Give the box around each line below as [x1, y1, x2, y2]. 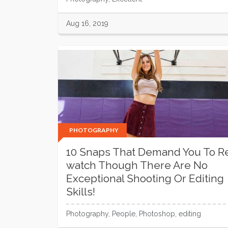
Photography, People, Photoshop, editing [66, 210, 201, 218]
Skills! [66, 185, 95, 198]
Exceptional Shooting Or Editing [66, 172, 224, 185]
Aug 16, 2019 [66, 19, 108, 27]
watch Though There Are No [66, 159, 208, 172]
